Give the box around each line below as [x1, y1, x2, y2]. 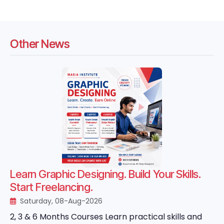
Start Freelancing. [10, 180, 93, 193]
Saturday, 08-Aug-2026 [18, 196, 102, 206]
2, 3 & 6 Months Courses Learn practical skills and [10, 211, 202, 222]
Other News [10, 36, 70, 51]
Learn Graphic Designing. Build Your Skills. [10, 167, 201, 180]
